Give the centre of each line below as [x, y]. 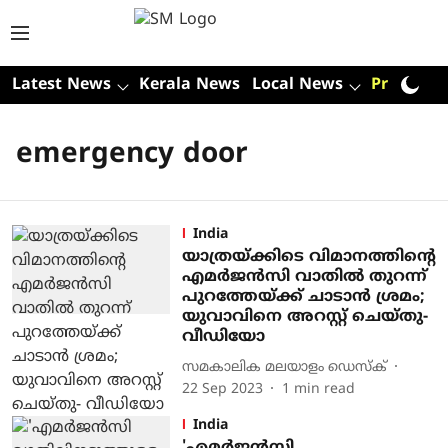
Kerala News [189, 85]
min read [324, 389]
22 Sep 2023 [222, 389]
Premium [408, 85]
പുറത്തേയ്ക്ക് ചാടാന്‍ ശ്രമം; [303, 297]
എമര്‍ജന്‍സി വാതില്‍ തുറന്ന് [304, 277]
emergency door [132, 155]
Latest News [61, 85]
